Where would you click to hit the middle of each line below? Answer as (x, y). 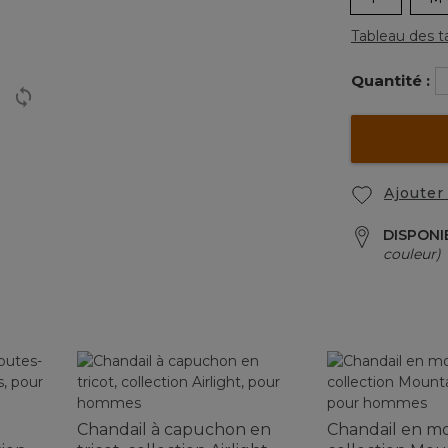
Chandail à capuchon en (174, 429)
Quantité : (390, 81)
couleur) (412, 253)
